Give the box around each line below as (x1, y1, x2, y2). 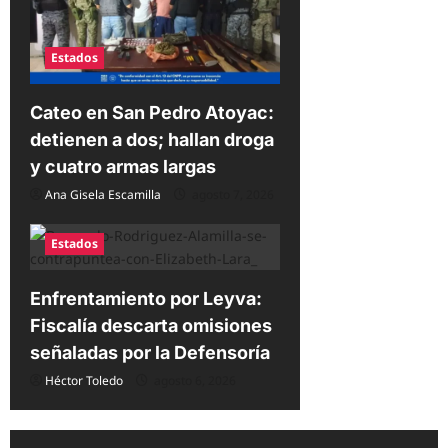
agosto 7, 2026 (189, 186, 274, 204)
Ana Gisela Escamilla (45, 186, 161, 204)
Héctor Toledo (45, 372, 123, 390)
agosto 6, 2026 (151, 372, 236, 390)
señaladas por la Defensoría (30, 342, 270, 364)
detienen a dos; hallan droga (30, 129, 274, 151)
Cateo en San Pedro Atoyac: (30, 102, 274, 124)
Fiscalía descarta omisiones (30, 315, 272, 337)
